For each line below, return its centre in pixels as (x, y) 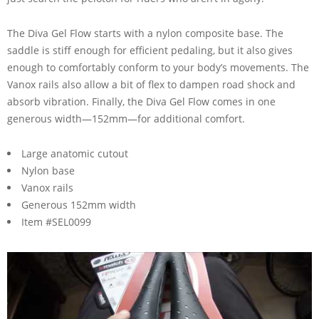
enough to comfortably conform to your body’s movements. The (158, 67)
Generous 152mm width (79, 204)
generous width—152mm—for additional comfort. (126, 118)
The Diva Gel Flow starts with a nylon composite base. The (145, 33)
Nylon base (48, 170)
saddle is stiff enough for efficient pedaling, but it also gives (150, 50)
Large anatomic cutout (75, 153)
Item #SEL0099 (56, 221)
